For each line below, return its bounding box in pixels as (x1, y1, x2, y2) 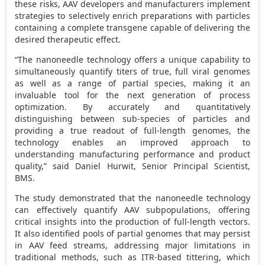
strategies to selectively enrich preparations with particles (15, 9, 250, 21)
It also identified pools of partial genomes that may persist (15, 227, 250, 239)
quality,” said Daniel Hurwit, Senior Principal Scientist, (15, 160, 250, 172)
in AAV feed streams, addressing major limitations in (15, 239, 250, 251)
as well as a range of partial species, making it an (15, 77, 250, 89)
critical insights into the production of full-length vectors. (15, 215, 250, 227)
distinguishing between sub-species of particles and (15, 112, 250, 124)
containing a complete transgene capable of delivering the (15, 21, 250, 33)
